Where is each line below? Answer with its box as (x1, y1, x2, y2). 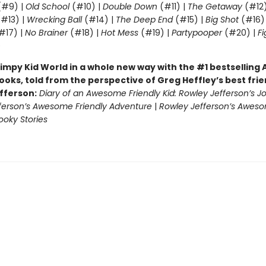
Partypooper (171, 27, 222, 39)
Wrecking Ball (26, 14, 84, 26)
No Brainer (24, 27, 68, 39)
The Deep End (115, 14, 173, 26)
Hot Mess (100, 27, 138, 39)
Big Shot (205, 14, 239, 26)
